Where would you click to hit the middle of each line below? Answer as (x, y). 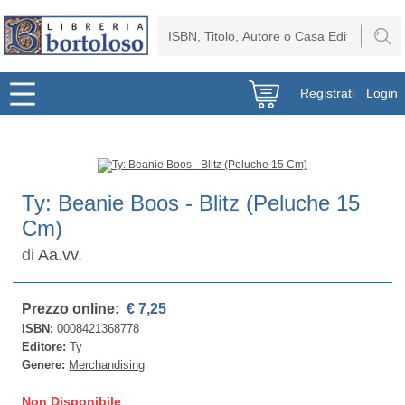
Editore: (46, 347)
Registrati (328, 93)
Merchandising (107, 365)
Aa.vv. (61, 255)
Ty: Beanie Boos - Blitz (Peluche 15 (191, 203)
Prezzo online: (73, 309)
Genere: (46, 365)
